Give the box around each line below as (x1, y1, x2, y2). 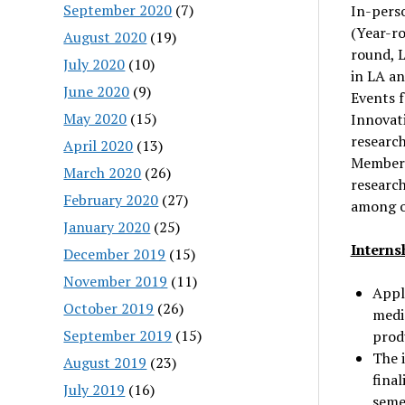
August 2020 (63, 26, 147, 47)
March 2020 (63, 162, 142, 183)
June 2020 (63, 80, 130, 101)
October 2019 (63, 297, 155, 318)
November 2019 (63, 270, 168, 291)
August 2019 (63, 352, 147, 372)
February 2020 (63, 189, 159, 210)
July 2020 (63, 53, 126, 74)
